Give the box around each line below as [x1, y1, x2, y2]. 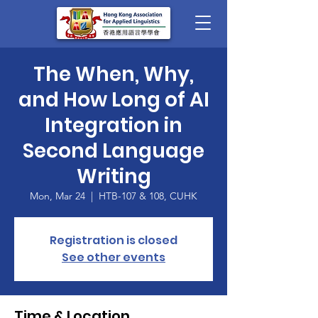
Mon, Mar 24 [30, 190, 85, 202]
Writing [76, 163, 151, 190]
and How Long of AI [18, 86, 209, 114]
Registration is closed [50, 232, 177, 248]
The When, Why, [33, 60, 194, 88]
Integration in [45, 111, 182, 139]
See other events [62, 249, 165, 265]
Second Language [23, 137, 204, 165]
